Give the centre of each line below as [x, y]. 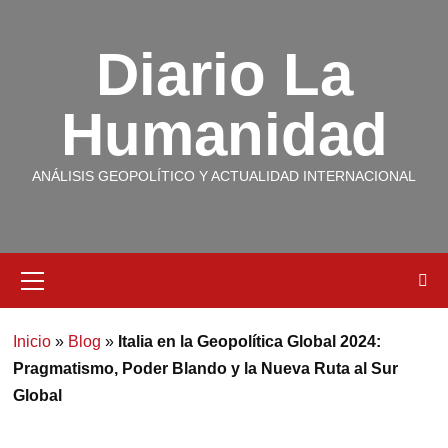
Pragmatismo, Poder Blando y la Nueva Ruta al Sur [205, 368]
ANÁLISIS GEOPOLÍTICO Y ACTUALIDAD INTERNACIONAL [224, 176]
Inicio [31, 341]
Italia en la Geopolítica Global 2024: [249, 341]
